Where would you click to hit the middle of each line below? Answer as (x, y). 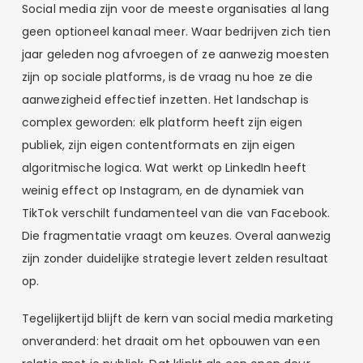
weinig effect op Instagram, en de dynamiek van (162, 191)
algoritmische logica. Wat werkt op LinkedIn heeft (164, 168)
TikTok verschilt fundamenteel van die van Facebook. (176, 214)
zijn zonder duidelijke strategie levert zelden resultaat (175, 259)
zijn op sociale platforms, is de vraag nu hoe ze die (167, 77)
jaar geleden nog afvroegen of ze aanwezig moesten (175, 55)
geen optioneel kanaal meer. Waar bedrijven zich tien (176, 32)
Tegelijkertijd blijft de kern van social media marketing (177, 318)
